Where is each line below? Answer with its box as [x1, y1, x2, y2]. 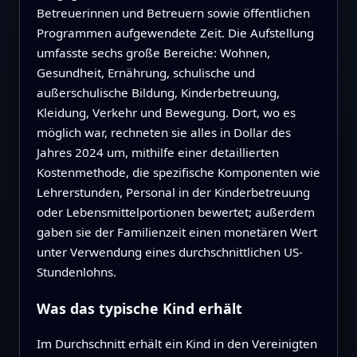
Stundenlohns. [36, 263, 116, 280]
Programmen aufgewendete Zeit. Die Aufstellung [36, 24, 314, 41]
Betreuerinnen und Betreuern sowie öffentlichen [36, 4, 310, 21]
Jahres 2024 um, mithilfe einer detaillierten [36, 143, 279, 160]
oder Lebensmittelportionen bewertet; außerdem [36, 203, 315, 220]
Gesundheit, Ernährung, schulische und [36, 64, 255, 80]
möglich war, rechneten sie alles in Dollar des [36, 124, 291, 140]
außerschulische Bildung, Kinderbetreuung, [36, 84, 280, 100]
